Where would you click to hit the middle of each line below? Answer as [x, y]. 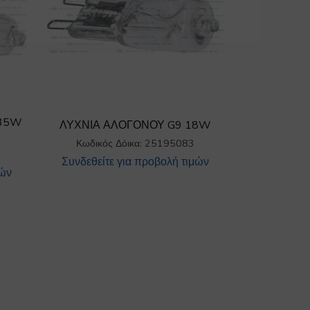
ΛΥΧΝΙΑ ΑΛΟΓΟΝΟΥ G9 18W [136, 125]
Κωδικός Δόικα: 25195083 [136, 143]
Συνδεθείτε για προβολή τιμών [136, 162]
